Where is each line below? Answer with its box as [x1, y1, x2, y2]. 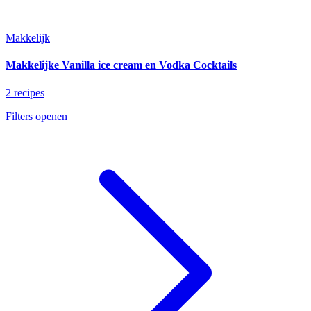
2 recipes [6, 86, 44, 99]
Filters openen [6, 110, 67, 122]
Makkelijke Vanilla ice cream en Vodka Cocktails [6, 59, 237, 72]
